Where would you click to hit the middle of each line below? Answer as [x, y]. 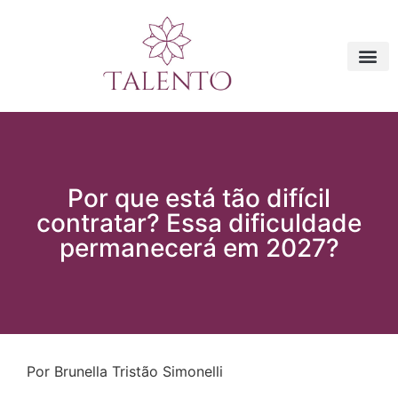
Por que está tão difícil [199, 199]
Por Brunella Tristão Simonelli [125, 372]
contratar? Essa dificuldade [199, 223]
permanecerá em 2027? [199, 248]
